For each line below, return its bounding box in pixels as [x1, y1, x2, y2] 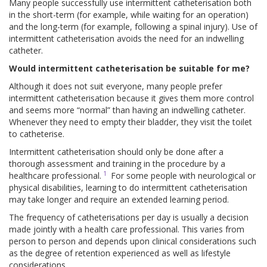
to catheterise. [9, 128, 64, 140]
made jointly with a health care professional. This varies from [9, 223, 244, 235]
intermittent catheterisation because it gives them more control [9, 92, 254, 104]
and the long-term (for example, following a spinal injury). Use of [9, 21, 257, 33]
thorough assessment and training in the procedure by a [9, 158, 225, 170]
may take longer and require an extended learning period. [9, 194, 229, 206]
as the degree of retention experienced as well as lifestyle [9, 247, 231, 259]
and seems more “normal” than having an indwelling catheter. [9, 104, 246, 116]
